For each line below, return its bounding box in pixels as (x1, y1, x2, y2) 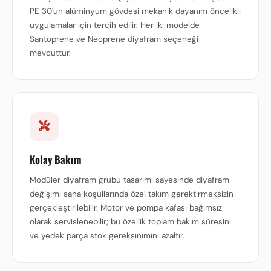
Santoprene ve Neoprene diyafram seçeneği (30, 34, 198, 44)
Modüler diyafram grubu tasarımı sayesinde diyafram (30, 175, 229, 185)
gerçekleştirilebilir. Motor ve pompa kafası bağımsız (30, 203, 222, 213)
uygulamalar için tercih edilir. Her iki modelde (30, 20, 200, 30)
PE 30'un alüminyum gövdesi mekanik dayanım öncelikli (30, 6, 241, 16)
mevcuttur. (30, 48, 71, 58)
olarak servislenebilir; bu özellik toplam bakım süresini (30, 217, 231, 227)
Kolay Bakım (30, 152, 82, 167)
